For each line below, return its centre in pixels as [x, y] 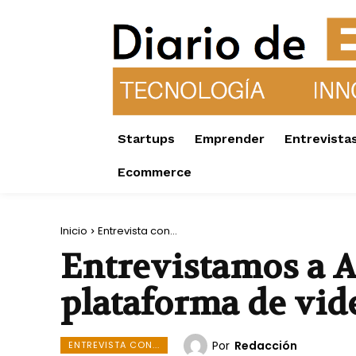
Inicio [74, 231]
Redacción [266, 346]
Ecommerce [155, 172]
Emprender [230, 139]
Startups [146, 139]
